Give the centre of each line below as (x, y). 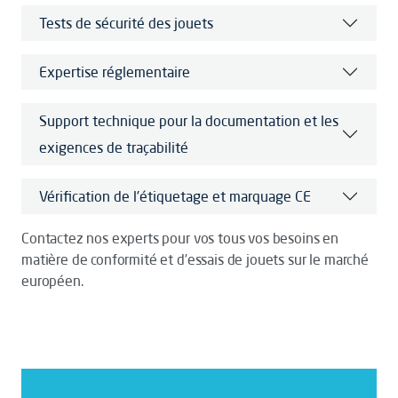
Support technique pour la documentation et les (189, 121)
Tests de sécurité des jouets (126, 23)
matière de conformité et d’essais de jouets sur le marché (195, 259)
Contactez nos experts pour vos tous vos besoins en (180, 238)
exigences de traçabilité (114, 147)
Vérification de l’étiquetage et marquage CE (175, 196)
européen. (52, 281)
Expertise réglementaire (115, 72)
